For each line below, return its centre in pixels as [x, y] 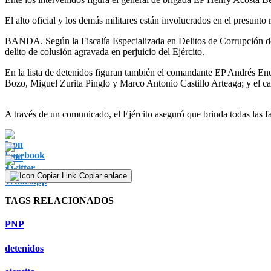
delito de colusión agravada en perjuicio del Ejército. [105, 51]
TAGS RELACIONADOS [59, 201]
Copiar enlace [103, 175]
